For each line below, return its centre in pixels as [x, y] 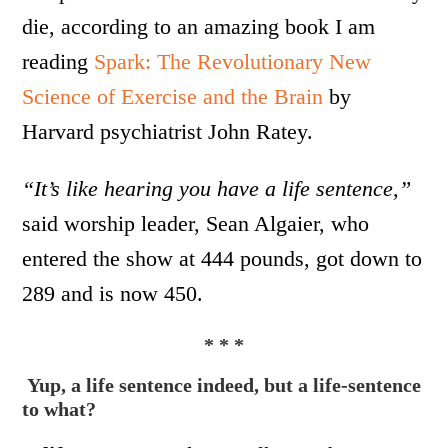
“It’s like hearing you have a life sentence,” [217, 188]
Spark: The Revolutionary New [233, 61]
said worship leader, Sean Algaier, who [196, 223]
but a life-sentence [340, 384]
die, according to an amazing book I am [199, 26]
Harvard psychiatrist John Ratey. [168, 131]
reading [58, 61]
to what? [59, 408]
